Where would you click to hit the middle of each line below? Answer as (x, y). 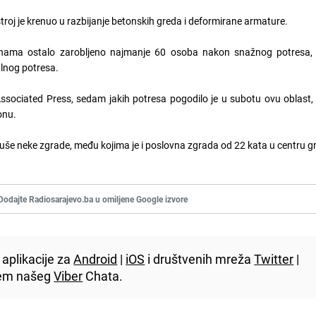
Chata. (103, 275)
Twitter (274, 259)
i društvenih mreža (200, 259)
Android (96, 259)
